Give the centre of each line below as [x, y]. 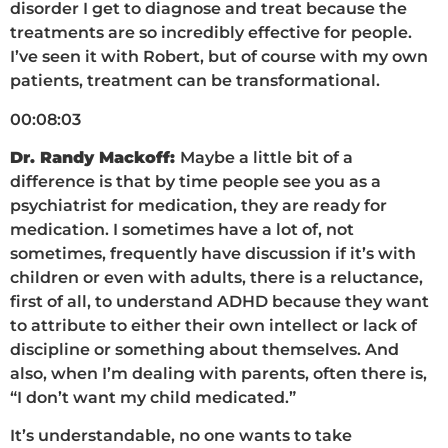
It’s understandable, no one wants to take [181, 436]
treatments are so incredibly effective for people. [211, 33]
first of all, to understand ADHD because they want [219, 301]
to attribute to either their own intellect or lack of [213, 325]
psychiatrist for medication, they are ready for [198, 205]
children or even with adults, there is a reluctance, [216, 277]
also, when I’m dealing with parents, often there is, [218, 373]
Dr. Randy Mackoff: [95, 157]
